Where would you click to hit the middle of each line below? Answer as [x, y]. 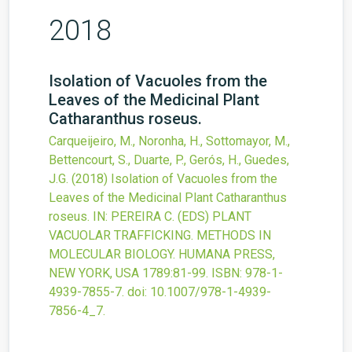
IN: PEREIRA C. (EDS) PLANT [172, 217]
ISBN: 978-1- [247, 273]
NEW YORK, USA [94, 273]
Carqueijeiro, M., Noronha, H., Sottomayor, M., [169, 141]
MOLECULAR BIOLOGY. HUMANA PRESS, [162, 255]
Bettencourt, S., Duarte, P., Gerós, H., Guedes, [169, 160]
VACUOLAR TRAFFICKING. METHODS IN [160, 236]
